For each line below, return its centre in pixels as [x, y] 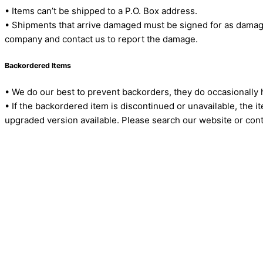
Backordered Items [38, 65]
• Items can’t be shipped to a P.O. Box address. [101, 11]
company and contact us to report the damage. [101, 39]
